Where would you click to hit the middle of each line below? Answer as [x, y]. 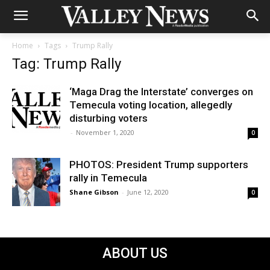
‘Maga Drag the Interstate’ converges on [161, 92]
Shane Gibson [94, 192]
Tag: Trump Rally [67, 64]
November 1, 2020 [105, 132]
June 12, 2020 [148, 192]
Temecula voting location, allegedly [151, 105]
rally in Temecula [108, 178]
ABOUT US [135, 253]
